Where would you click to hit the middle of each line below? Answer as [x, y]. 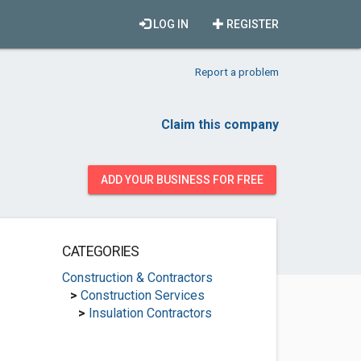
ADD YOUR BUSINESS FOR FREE [182, 180]
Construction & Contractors [137, 278]
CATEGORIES [100, 251]
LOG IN [170, 24]
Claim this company [220, 124]
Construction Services [142, 295]
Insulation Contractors [150, 313]
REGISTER [251, 24]
